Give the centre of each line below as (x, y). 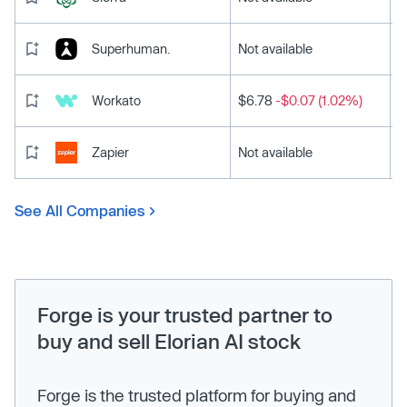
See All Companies (80, 210)
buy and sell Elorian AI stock (169, 340)
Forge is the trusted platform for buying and (197, 395)
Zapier (110, 152)
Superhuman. (131, 48)
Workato (116, 100)
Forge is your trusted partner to (185, 314)
